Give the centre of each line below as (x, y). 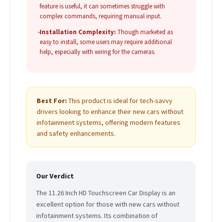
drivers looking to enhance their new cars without (110, 112)
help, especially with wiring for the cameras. (98, 52)
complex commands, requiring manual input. (101, 16)
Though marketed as (144, 32)
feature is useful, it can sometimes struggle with (102, 6)
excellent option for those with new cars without (108, 204)
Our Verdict (55, 176)
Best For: (52, 101)
